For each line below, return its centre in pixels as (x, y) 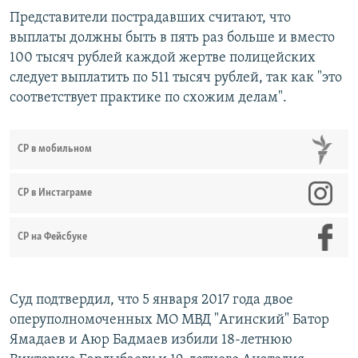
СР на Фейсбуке (52, 237)
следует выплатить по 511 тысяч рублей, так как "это (176, 78)
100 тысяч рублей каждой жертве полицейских (163, 58)
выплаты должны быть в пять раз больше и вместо (172, 38)
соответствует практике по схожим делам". (148, 98)
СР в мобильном (55, 149)
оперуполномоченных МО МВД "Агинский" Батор (169, 320)
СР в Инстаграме (55, 193)
